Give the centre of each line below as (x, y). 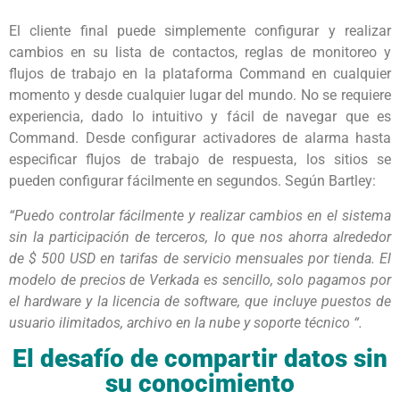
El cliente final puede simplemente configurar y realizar (200, 31)
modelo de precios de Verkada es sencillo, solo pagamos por (200, 279)
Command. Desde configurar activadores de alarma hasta (200, 138)
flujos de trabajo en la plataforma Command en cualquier (200, 74)
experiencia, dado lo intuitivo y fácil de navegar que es (200, 117)
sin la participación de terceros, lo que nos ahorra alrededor (200, 237)
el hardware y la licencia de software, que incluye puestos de (200, 301)
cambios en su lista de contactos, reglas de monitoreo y (200, 53)
